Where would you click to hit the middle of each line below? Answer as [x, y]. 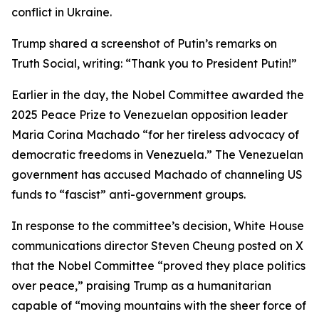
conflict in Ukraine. [62, 12]
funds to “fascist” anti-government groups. [129, 194]
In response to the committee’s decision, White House [158, 226]
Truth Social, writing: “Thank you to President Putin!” [154, 63]
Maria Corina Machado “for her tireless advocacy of [155, 135]
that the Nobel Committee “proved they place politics [158, 266]
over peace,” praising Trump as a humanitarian [141, 286]
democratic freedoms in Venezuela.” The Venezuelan [157, 155]
